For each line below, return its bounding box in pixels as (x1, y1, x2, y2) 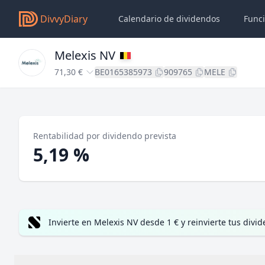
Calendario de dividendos (118, 13, 220, 24)
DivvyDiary (40, 12, 88, 25)
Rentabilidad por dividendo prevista (33, 130, 176, 141)
